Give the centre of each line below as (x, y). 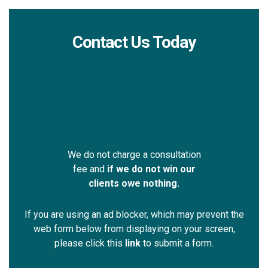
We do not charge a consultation (134, 154)
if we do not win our (151, 169)
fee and (90, 169)
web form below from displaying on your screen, (134, 229)
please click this (90, 243)
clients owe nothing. (134, 183)
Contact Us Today (134, 42)
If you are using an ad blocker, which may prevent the (134, 214)
